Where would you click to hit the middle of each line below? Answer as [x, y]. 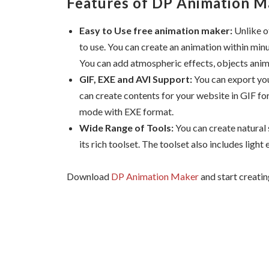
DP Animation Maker [155, 177]
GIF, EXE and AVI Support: [136, 79]
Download [89, 177]
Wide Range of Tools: [126, 127]
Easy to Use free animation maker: [156, 30]
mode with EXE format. [126, 111]
